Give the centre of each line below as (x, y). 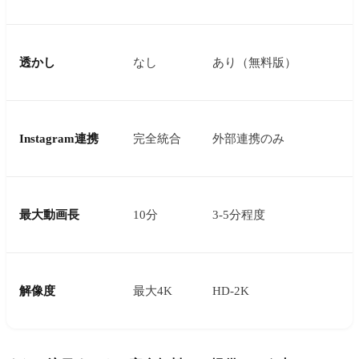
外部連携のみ (248, 138)
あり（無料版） (254, 62)
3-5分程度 (239, 214)
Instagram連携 (59, 138)
